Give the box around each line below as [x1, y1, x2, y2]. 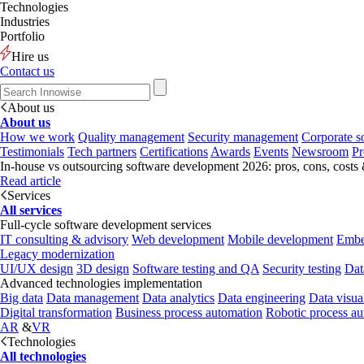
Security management [188, 130, 298, 144]
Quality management [78, 130, 184, 144]
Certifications [140, 145, 208, 158]
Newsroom [292, 145, 349, 158]
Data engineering [218, 291, 305, 305]
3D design [76, 262, 129, 275]
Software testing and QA [132, 262, 259, 275]
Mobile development [227, 232, 333, 246]
